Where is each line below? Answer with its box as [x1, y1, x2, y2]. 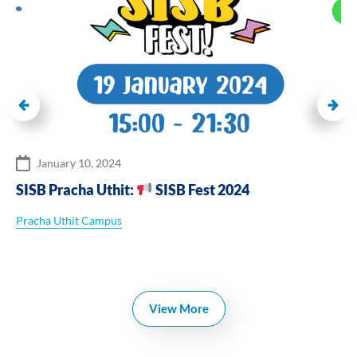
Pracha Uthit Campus [16, 213, 122, 227]
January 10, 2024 [37, 155, 121, 170]
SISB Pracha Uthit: [16, 180, 136, 198]
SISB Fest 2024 [152, 180, 249, 198]
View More [148, 300, 209, 316]
